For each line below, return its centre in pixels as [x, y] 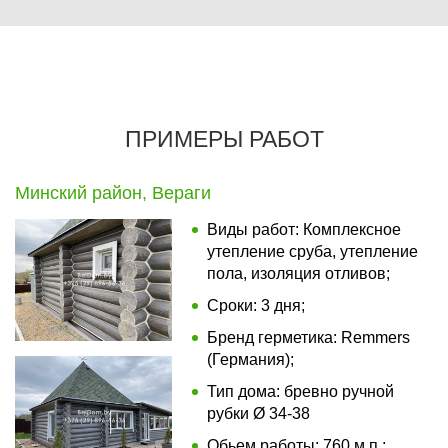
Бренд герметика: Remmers [308, 337]
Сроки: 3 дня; [255, 305]
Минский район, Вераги [113, 192]
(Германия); [250, 359]
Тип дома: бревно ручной [300, 391]
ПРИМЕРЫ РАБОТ [224, 138]
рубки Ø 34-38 [258, 413]
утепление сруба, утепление [312, 251]
